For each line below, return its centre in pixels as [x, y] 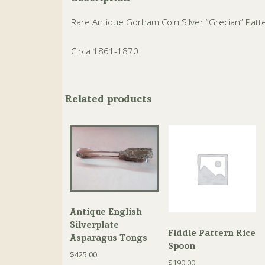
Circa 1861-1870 [105, 51]
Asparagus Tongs [109, 237]
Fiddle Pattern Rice [211, 232]
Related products [109, 98]
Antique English [106, 211]
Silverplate [94, 224]
